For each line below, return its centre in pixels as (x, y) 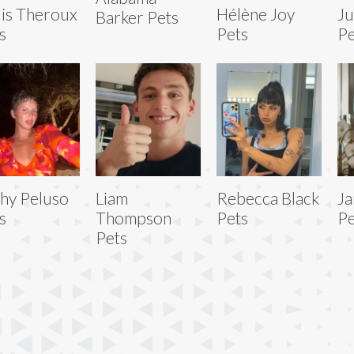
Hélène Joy (255, 13)
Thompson (133, 217)
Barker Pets (137, 17)
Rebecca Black (267, 198)
